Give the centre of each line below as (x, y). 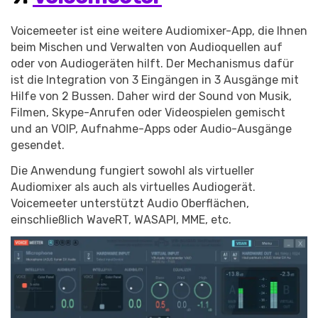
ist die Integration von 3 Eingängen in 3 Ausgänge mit (155, 79)
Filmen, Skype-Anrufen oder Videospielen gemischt (148, 112)
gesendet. (38, 145)
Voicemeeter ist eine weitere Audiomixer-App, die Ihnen (159, 31)
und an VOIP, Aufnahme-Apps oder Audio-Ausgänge (151, 128)
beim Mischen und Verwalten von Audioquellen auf (147, 47)
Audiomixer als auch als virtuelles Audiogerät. (133, 187)
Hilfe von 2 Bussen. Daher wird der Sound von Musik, (151, 96)
